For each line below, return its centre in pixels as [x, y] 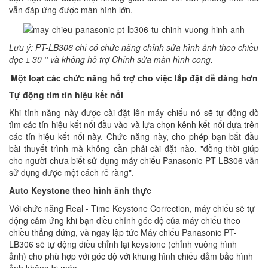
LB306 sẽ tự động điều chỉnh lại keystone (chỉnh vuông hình [123, 244]
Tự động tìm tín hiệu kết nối [66, 94]
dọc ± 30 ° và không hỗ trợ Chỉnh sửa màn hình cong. [111, 59]
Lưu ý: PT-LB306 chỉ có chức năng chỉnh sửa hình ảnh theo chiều [134, 47]
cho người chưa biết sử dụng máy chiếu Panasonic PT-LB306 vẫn [134, 160]
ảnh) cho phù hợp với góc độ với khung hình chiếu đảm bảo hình [131, 256]
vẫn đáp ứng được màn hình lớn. [71, 10]
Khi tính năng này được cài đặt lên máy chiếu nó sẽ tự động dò [134, 112]
